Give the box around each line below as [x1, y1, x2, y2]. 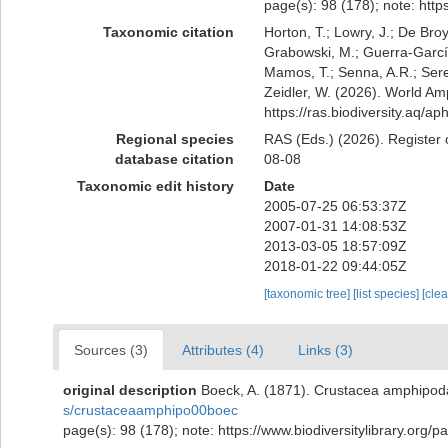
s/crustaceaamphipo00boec [63, 402, 238, 418]
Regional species [115, 131, 234, 147]
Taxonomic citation [102, 24, 234, 40]
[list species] [352, 287, 422, 301]
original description [63, 382, 197, 398]
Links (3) [298, 342, 353, 358]
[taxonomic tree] [263, 287, 353, 301]
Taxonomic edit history [76, 178, 234, 194]
